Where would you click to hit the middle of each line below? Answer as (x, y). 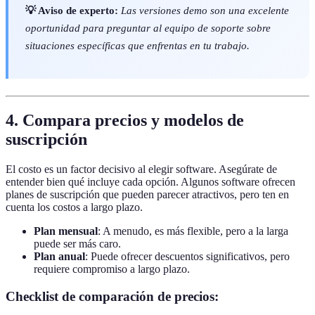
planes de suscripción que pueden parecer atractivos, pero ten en (147, 195)
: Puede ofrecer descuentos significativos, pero (187, 257)
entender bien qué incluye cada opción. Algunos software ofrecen (150, 182)
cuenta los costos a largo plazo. (74, 207)
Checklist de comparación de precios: (112, 296)
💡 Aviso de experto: (72, 11)
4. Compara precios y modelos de (125, 121)
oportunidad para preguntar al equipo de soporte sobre (148, 28)
